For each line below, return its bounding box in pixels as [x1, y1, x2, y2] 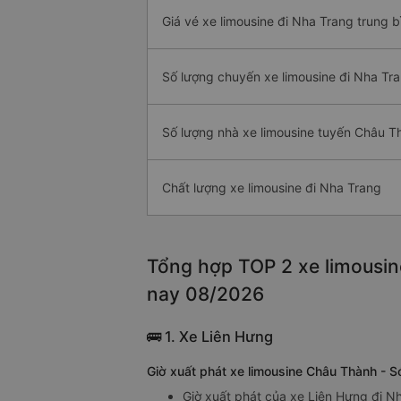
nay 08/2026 [147, 283, 264, 306]
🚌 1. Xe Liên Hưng [147, 328, 273, 346]
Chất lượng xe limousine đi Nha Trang [162, 180, 381, 196]
